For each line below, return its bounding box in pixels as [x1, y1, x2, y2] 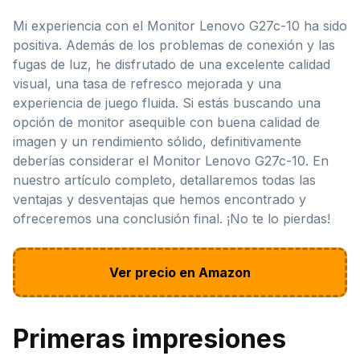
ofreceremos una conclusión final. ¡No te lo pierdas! [13, 210, 330, 227]
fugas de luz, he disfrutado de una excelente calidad [13, 55, 330, 72]
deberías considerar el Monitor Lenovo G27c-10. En [13, 152, 329, 169]
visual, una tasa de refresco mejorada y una [13, 75, 281, 92]
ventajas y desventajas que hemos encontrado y [13, 190, 306, 207]
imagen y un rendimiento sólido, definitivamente [13, 133, 301, 149]
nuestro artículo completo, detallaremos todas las [13, 171, 316, 188]
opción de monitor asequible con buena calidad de [13, 113, 320, 130]
